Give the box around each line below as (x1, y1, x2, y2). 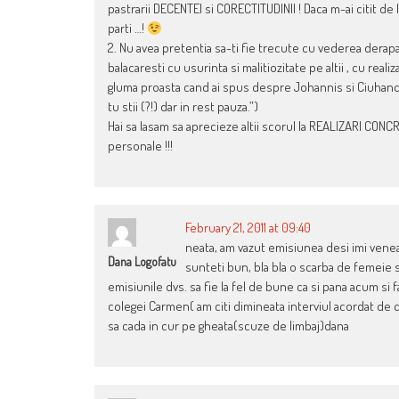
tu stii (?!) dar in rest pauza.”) (108, 98, 258, 116)
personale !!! (108, 137, 173, 155)
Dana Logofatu (108, 254, 176, 270)
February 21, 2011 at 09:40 (185, 219, 311, 237)
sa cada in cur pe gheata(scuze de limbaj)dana (108, 317, 349, 335)
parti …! (108, 20, 147, 37)
